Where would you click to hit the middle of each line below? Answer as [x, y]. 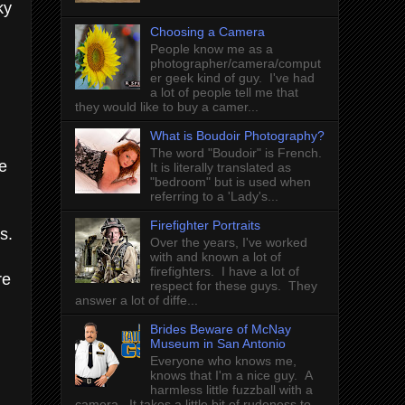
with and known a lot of [215, 256]
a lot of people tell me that [224, 93]
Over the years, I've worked [228, 242]
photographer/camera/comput [235, 64]
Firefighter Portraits [205, 225]
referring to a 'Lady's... [214, 196]
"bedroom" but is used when [230, 181]
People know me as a [211, 49]
